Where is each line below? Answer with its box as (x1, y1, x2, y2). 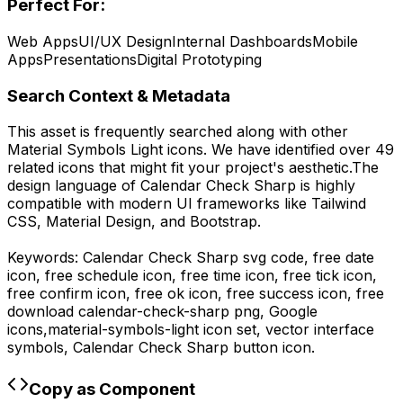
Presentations (43, 49, 137, 68)
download (7, 302, 78, 321)
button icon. (228, 338, 315, 357)
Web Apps (7, 31, 78, 50)
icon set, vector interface (199, 320, 374, 339)
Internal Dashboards (172, 31, 312, 50)
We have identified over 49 (207, 140, 394, 159)
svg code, (238, 248, 313, 267)
